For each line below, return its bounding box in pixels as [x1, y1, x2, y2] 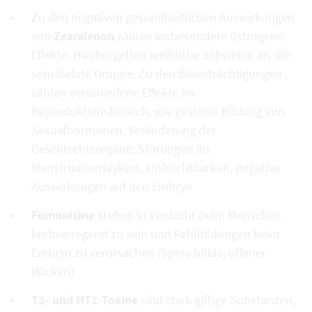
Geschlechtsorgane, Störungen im [31, 141, 210, 157]
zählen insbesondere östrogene [114, 28, 283, 45]
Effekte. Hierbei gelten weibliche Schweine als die [31, 47, 290, 63]
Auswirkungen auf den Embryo [31, 178, 192, 195]
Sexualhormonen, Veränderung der [31, 122, 216, 139]
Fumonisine [31, 207, 95, 224]
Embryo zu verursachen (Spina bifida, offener [31, 244, 266, 261]
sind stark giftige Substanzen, [138, 292, 295, 309]
